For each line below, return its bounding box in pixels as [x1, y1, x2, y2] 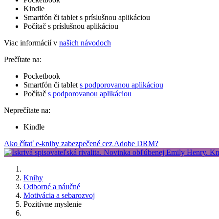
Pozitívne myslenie [23, 199, 82, 208]
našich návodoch [59, 38, 111, 47]
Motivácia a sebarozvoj [23, 191, 95, 199]
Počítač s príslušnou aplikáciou [23, 22, 118, 30]
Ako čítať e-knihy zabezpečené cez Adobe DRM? [4, 139, 158, 148]
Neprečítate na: [4, 106, 50, 114]
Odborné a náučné [23, 182, 80, 191]
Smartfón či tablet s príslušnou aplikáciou [23, 13, 150, 22]
